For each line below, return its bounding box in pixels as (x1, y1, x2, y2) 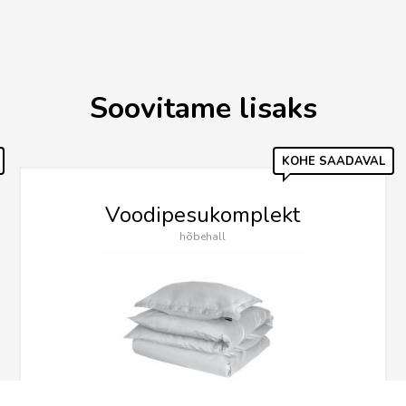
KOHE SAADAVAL (281, 153, 385, 170)
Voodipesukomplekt (105, 200, 301, 230)
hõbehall (179, 229, 227, 245)
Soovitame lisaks (89, 89, 317, 129)
